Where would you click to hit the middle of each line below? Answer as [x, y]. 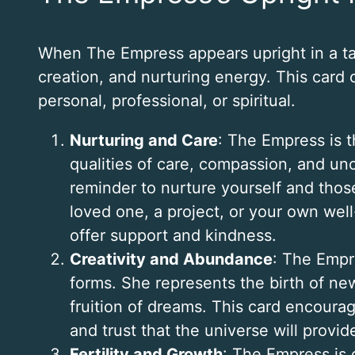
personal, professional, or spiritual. [167, 101]
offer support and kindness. [173, 236]
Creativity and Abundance [171, 260]
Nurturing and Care [144, 141]
